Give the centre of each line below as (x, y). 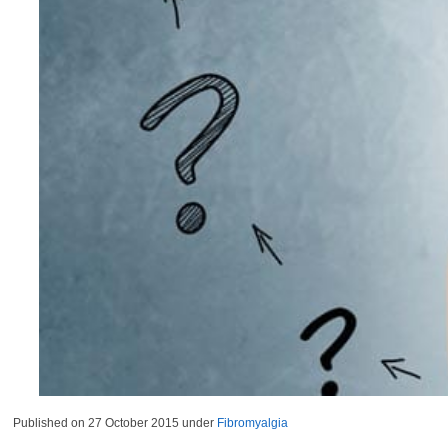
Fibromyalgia (253, 422)
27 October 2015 (134, 422)
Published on (51, 422)
